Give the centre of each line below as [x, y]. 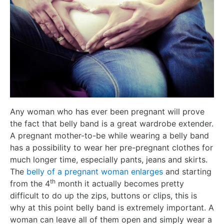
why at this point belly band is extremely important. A [112, 207]
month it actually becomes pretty [120, 183]
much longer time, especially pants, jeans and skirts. [109, 159]
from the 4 [30, 183]
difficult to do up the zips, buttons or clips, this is [103, 195]
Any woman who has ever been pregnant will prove [107, 111]
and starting [187, 171]
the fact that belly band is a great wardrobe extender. [112, 123]
